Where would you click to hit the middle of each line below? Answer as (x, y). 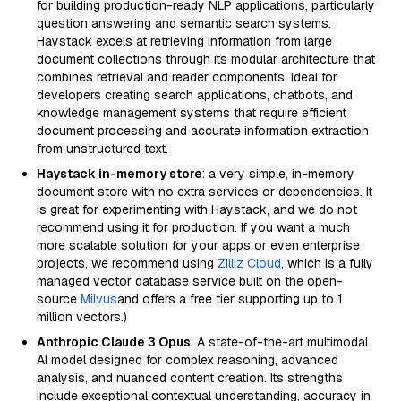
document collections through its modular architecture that (206, 59)
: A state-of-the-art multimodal (279, 342)
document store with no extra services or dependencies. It (205, 192)
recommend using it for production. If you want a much (193, 227)
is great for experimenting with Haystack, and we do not (197, 209)
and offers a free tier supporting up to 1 (230, 299)
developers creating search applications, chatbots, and (195, 95)
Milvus (99, 299)
